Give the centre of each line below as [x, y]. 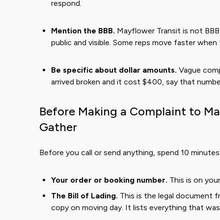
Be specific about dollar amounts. [114, 70]
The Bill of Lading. [84, 196]
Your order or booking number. [109, 180]
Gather [58, 127]
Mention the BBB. [83, 31]
